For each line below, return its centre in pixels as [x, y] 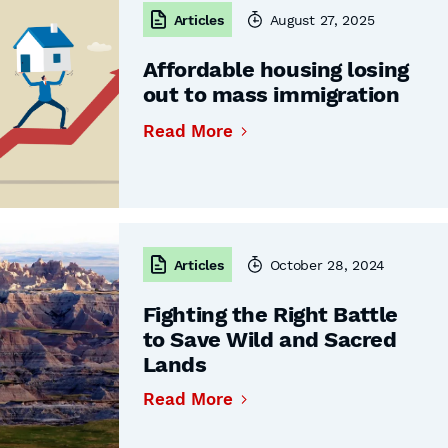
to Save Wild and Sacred [269, 339]
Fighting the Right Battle [270, 314]
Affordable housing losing [275, 69]
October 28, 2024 [327, 264]
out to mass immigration [271, 94]
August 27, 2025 [322, 19]
